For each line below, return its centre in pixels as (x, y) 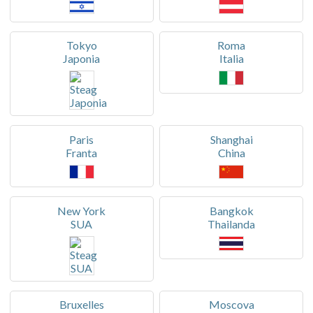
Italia (231, 59)
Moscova (231, 305)
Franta (82, 152)
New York (82, 210)
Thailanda (232, 224)
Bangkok (231, 210)
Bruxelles (81, 305)
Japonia (82, 59)
